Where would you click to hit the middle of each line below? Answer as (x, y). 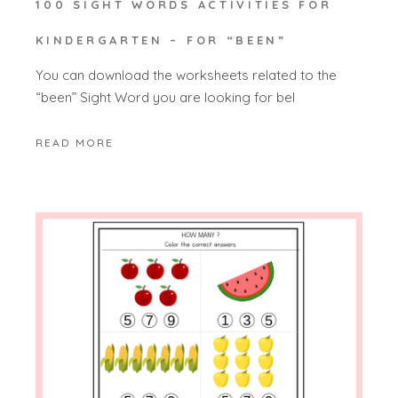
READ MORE (75, 143)
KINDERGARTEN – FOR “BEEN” (161, 40)
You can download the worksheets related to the (187, 75)
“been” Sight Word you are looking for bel (166, 97)
